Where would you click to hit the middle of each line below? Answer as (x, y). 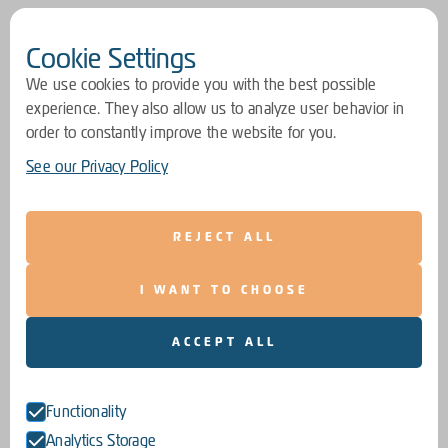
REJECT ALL (224, 237)
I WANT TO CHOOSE (224, 290)
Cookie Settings (111, 58)
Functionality (86, 411)
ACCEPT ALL (224, 342)
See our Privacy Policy (97, 166)
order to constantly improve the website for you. (181, 132)
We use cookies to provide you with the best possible (201, 84)
